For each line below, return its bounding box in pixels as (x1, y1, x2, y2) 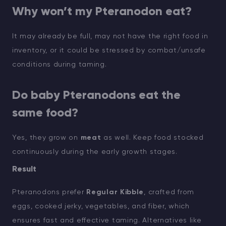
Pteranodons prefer (12, 188, 87, 196)
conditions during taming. (12, 61, 107, 68)
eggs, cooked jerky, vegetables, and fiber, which (12, 202, 190, 210)
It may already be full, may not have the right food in (12, 32, 208, 40)
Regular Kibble (86, 188, 144, 196)
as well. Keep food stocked (101, 134, 204, 141)
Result (12, 165, 36, 174)
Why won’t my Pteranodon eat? (12, 5, 192, 18)
